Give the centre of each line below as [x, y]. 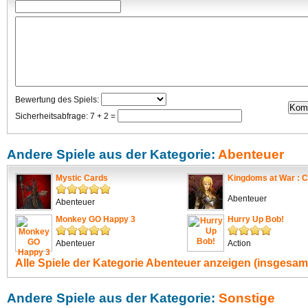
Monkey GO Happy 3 [96, 219]
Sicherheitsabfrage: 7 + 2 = [66, 116]
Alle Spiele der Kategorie [80, 263]
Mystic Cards [82, 178]
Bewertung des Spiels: [58, 100]
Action [239, 243]
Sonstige [247, 298]
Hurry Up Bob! [256, 219]
